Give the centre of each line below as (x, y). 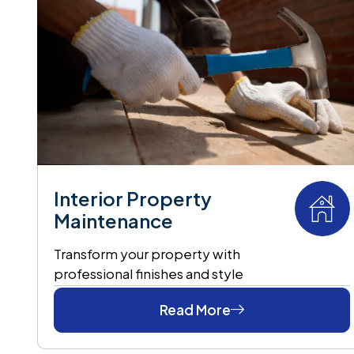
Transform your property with (147, 253)
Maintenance (113, 220)
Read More (195, 309)
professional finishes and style (149, 273)
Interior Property (133, 198)
